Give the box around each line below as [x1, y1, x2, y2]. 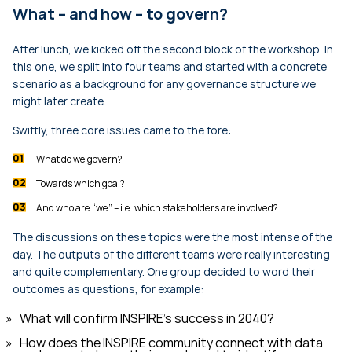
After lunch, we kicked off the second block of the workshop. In [13, 41, 333, 57]
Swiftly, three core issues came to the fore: [13, 122, 231, 137]
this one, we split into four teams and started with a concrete [13, 58, 327, 74]
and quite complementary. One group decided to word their [13, 263, 315, 279]
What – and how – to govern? [13, 2, 228, 24]
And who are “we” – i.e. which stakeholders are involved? [36, 200, 278, 214]
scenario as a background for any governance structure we [13, 75, 316, 91]
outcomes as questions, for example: [13, 280, 203, 296]
